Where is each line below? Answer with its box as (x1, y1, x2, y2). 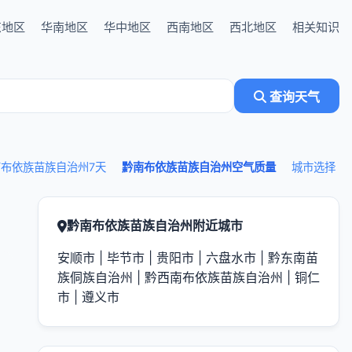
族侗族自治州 (57, 269, 133, 285)
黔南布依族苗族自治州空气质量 (122, 160, 276, 174)
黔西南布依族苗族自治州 (145, 269, 283, 285)
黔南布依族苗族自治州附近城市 (67, 218, 243, 233)
